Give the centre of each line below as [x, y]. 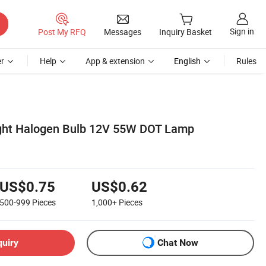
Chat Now [178, 243]
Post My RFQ [62, 31]
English [187, 61]
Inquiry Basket [186, 32]
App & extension [115, 61]
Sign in [242, 31]
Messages [123, 31]
